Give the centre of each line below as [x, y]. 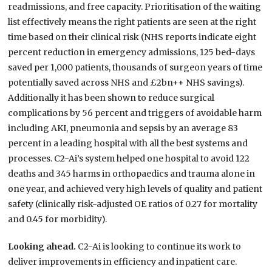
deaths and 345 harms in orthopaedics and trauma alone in [132, 174]
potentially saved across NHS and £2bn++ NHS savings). [126, 83]
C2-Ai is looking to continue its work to [160, 247]
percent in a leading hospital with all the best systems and [128, 144]
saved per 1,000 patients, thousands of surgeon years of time [135, 68]
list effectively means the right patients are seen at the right [132, 22]
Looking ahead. [43, 247]
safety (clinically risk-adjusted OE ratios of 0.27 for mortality [133, 204]
